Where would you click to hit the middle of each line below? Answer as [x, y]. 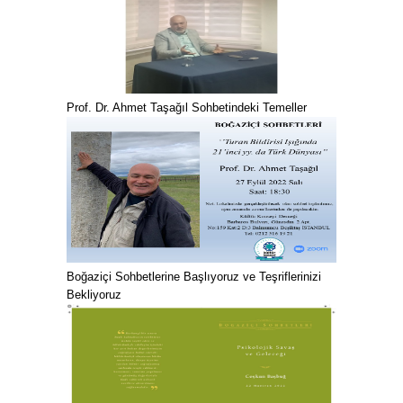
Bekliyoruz [94, 295]
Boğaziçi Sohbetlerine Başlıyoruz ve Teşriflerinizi [194, 277]
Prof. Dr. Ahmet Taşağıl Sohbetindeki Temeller [187, 107]
